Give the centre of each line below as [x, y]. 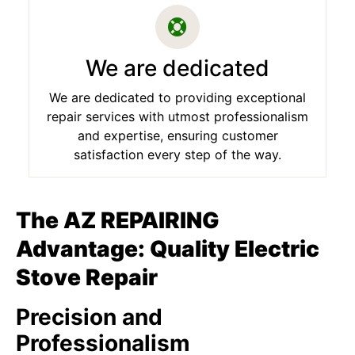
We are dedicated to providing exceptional [177, 97]
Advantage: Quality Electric [168, 249]
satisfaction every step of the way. [177, 155]
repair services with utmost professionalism [177, 116]
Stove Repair [89, 277]
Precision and [89, 317]
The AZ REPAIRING [118, 220]
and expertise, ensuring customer [177, 136]
